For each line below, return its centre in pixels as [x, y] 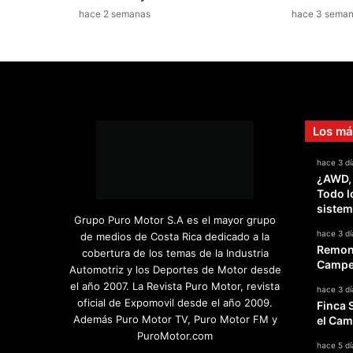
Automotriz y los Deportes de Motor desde [175, 270]
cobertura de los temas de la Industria [175, 253]
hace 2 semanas [115, 14]
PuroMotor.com [175, 336]
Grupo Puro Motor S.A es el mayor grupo [175, 220]
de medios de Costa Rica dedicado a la [175, 237]
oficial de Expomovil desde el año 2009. [175, 303]
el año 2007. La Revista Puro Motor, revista [175, 286]
